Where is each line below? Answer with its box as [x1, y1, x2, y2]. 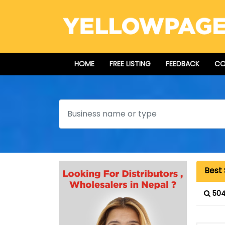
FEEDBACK [166, 59, 199, 69]
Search [59, 99, 87, 111]
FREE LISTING [109, 59, 151, 69]
